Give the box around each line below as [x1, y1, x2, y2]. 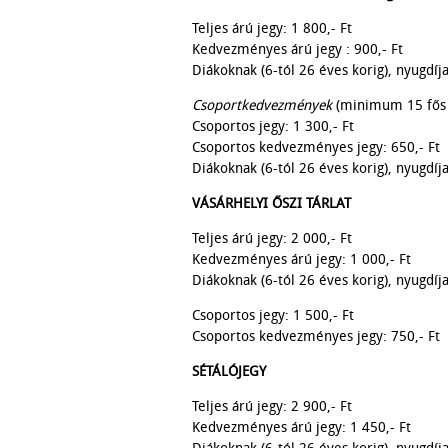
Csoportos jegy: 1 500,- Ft [192, 306, 354, 324]
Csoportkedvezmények [192, 96, 336, 114]
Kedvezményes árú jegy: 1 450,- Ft [192, 418, 411, 436]
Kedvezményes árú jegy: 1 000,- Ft [192, 250, 411, 268]
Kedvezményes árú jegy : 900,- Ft [192, 40, 403, 58]
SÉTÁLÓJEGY [192, 362, 266, 380]
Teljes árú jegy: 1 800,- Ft [192, 19, 352, 37]
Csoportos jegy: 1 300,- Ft [192, 117, 354, 135]
